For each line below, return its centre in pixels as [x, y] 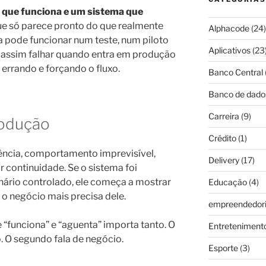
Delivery [224, 160]
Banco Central [235, 72]
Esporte [223, 248]
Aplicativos [229, 50]
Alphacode [229, 28]
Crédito [222, 138]
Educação [227, 182]
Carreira [224, 116]
